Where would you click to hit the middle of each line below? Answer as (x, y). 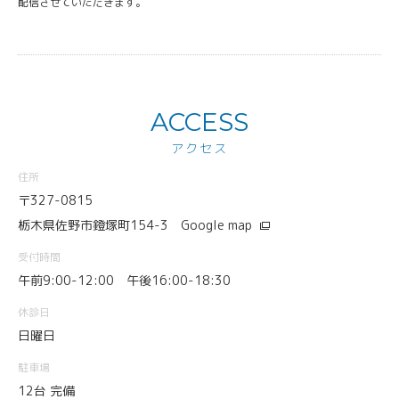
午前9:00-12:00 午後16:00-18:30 (124, 280)
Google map (216, 224)
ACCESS (199, 122)
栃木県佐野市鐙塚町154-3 (99, 224)
